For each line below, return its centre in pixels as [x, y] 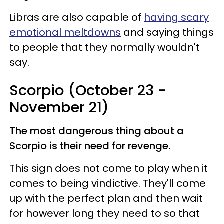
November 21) [59, 107]
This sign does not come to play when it [109, 168]
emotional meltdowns [65, 32]
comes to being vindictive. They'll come [108, 183]
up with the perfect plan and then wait [106, 198]
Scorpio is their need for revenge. [90, 146]
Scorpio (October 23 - [88, 90]
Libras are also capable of [77, 17]
